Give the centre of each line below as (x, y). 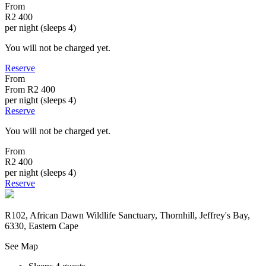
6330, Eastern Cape (42, 226)
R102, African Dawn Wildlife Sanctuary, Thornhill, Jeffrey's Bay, (127, 215)
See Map (21, 246)
